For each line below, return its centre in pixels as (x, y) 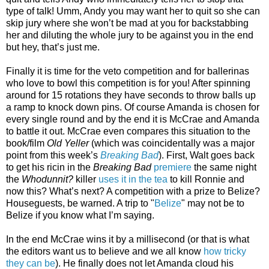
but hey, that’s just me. (53, 47)
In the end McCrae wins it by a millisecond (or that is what (128, 240)
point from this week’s (53, 156)
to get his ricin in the (50, 168)
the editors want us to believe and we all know (105, 252)
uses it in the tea (133, 180)
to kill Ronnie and (206, 180)
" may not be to (213, 204)
